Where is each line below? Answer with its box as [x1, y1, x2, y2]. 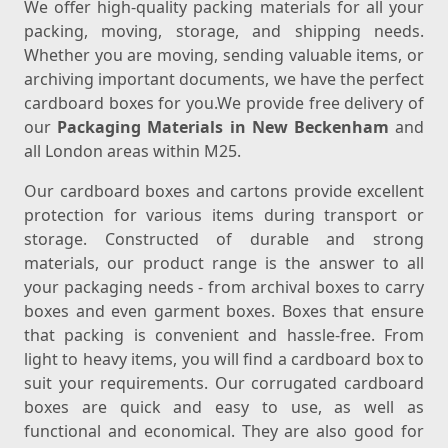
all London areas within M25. [24, 140, 241, 163]
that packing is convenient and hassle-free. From [24, 324, 424, 347]
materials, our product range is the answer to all [24, 252, 424, 275]
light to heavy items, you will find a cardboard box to [24, 348, 424, 371]
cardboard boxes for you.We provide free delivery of [24, 92, 424, 115]
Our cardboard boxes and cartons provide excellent [24, 180, 424, 203]
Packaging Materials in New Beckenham [57, 116, 389, 139]
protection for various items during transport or [24, 204, 424, 227]
